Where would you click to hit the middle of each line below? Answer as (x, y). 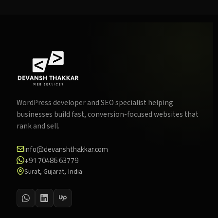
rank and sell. (38, 126)
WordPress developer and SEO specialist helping (95, 102)
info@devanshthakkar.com (66, 149)
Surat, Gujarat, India (53, 171)
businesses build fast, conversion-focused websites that (108, 114)
